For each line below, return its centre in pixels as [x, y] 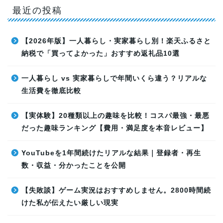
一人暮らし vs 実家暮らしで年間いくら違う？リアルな [114, 78]
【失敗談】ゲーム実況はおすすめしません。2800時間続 [116, 190]
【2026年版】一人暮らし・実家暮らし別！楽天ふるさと [116, 41]
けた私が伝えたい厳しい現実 [70, 203]
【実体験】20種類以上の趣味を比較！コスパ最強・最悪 [115, 115]
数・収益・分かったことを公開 [74, 165]
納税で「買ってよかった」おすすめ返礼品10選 [101, 53]
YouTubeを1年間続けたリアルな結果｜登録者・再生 [111, 153]
